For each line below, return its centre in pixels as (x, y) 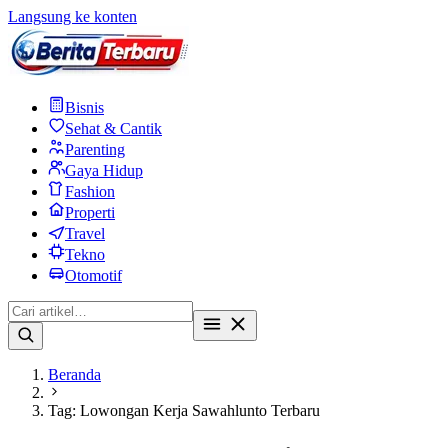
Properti (90, 212)
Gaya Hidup (104, 170)
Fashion (90, 191)
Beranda (74, 374)
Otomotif (93, 275)
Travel (85, 233)
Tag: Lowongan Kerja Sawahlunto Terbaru (184, 410)
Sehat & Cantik (113, 128)
